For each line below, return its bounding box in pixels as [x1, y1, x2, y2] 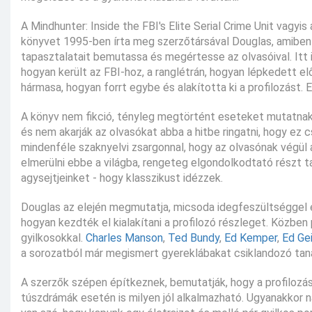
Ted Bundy [168, 231, 219, 245]
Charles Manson [86, 231, 163, 245]
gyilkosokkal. [21, 231, 86, 245]
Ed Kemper [224, 231, 277, 245]
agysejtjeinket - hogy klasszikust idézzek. [21, 171, 223, 185]
